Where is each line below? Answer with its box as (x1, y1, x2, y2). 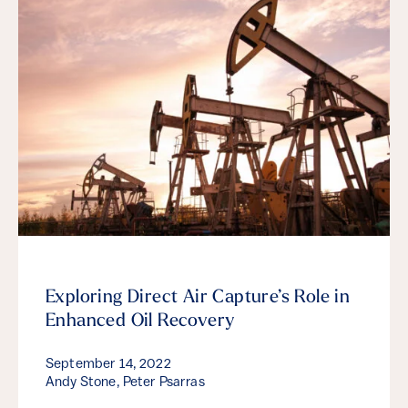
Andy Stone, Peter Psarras (46, 376, 205, 391)
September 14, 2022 (46, 358, 171, 372)
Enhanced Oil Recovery (46, 312, 235, 331)
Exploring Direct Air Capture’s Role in (46, 289, 351, 308)
